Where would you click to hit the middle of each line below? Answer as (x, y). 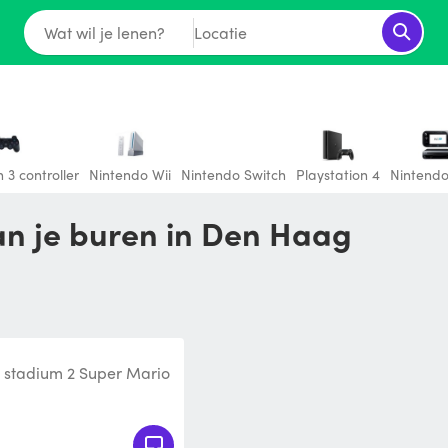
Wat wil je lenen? (104, 32)
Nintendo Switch (233, 174)
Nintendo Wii (130, 174)
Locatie (220, 32)
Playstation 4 (338, 174)
